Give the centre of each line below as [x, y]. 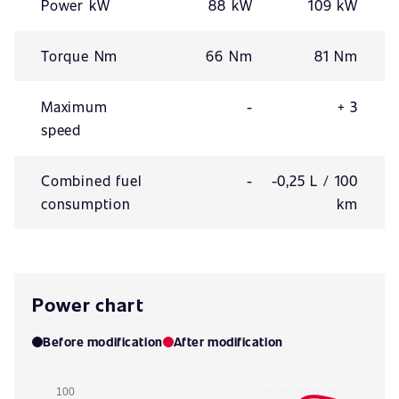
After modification [228, 342]
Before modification [103, 342]
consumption [86, 204]
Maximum [74, 106]
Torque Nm [80, 56]
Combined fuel [92, 180]
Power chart [88, 304]
